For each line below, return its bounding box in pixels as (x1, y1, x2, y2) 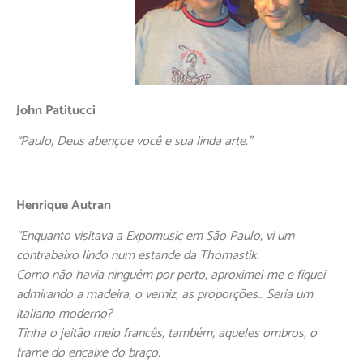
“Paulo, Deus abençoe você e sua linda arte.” (16, 130, 252, 153)
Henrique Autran (16, 194, 111, 216)
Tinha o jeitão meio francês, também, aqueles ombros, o (16, 322, 317, 344)
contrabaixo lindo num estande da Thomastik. (16, 244, 259, 267)
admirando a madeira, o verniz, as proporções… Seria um (16, 283, 313, 305)
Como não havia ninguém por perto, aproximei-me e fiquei (16, 263, 325, 286)
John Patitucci (16, 99, 96, 122)
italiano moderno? (16, 302, 113, 325)
